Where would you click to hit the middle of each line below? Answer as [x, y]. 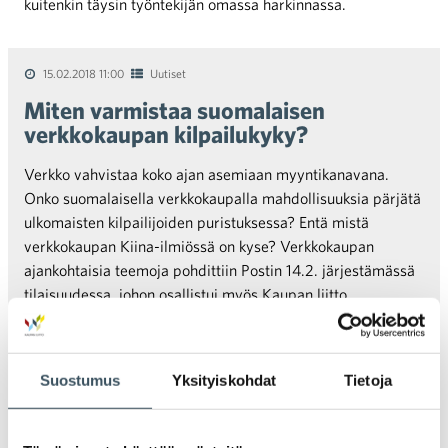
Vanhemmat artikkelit [103, 398]
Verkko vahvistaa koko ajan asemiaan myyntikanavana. [206, 174]
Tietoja [368, 380]
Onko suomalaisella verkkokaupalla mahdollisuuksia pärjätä [222, 198]
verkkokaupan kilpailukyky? [166, 134]
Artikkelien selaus [100, 423]
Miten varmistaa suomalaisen [174, 110]
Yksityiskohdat [224, 380]
